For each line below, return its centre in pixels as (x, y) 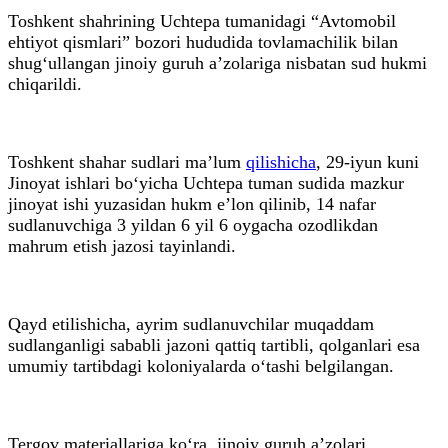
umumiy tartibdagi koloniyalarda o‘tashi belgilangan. (201, 365)
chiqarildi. (45, 83)
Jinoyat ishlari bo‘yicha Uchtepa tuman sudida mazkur (206, 182)
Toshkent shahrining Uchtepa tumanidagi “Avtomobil (202, 20)
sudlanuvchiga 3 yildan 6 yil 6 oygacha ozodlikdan (193, 224)
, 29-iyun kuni (367, 161)
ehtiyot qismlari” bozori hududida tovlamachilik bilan (203, 41)
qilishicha (281, 161)
